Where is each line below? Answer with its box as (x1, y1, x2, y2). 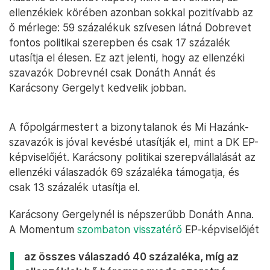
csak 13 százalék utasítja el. (9, 181, 140, 194)
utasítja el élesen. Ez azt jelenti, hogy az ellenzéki (9, 51, 245, 64)
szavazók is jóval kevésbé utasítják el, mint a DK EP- (9, 136, 259, 149)
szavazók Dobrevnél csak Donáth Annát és (9, 66, 216, 80)
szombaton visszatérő (77, 223, 182, 236)
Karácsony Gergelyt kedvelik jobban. (9, 81, 186, 95)
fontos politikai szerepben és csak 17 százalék (9, 36, 230, 49)
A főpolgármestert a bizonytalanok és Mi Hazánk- (9, 121, 249, 134)
